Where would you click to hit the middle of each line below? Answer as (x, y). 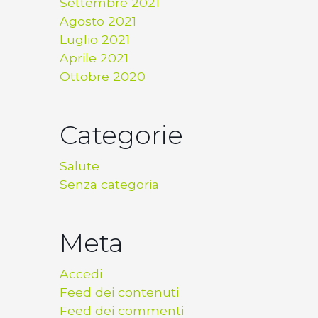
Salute (79, 166)
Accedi (81, 274)
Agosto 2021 (98, 21)
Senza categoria (109, 185)
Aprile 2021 (94, 58)
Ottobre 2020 (103, 77)
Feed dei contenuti (119, 292)
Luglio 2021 (95, 40)
